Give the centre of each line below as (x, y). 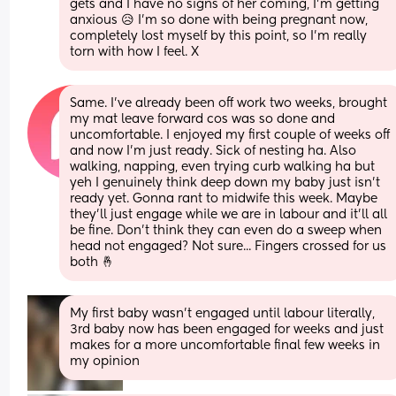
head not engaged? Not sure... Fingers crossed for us (228, 246)
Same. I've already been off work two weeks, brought (229, 103)
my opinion (105, 361)
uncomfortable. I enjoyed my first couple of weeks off (230, 135)
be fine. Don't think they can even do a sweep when (226, 230)
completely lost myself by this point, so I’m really (219, 36)
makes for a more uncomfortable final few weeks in (225, 345)
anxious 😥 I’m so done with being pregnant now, (219, 20)
